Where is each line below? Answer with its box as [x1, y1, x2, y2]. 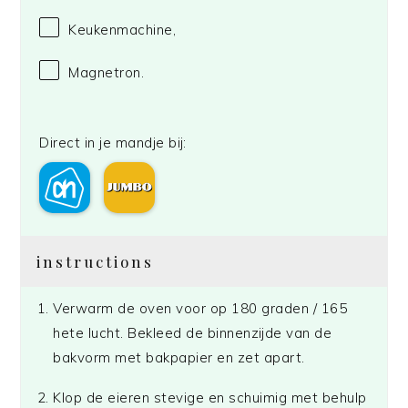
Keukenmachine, [68, 20, 177, 38]
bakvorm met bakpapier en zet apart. [53, 349, 305, 367]
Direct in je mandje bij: [39, 134, 187, 152]
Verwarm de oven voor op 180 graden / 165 [53, 300, 348, 318]
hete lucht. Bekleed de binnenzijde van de [53, 324, 332, 342]
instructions [36, 251, 155, 272]
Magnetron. [68, 63, 145, 81]
